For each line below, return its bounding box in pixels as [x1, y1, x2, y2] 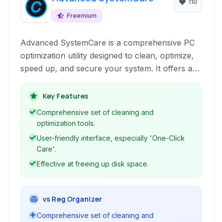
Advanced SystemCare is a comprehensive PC [20, 38, 195, 48]
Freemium [67, 12, 97, 19]
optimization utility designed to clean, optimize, [20, 51, 194, 60]
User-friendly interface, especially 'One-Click [37, 134, 185, 142]
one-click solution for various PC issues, [20, 76, 172, 86]
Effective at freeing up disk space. [37, 160, 149, 168]
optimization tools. [37, 119, 95, 127]
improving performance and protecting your [20, 89, 187, 99]
